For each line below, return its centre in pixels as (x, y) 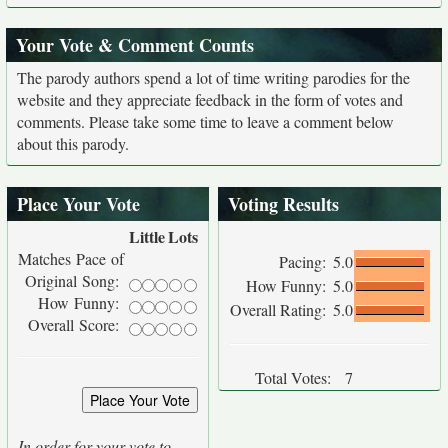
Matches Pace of (71, 258)
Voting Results (283, 204)
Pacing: (305, 261)
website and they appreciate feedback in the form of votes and (210, 99)
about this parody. (73, 143)
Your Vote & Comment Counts (135, 45)
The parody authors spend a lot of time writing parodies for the (213, 77)
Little (147, 236)
